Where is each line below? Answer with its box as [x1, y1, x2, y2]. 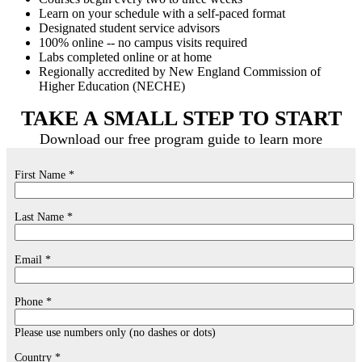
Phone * [15, 294, 52, 308]
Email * [15, 252, 51, 266]
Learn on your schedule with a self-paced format [39, 6, 285, 21]
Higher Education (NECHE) [39, 79, 185, 94]
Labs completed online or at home [39, 50, 212, 65]
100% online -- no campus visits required [39, 36, 247, 50]
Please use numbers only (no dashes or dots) [15, 325, 216, 339]
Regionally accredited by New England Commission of [39, 65, 321, 79]
